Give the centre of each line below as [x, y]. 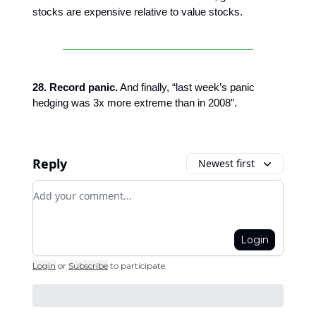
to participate [138, 266]
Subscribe [88, 266]
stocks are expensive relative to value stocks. [138, 12]
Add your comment [84, 188]
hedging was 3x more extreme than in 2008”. [135, 103]
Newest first [226, 163]
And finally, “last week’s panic [186, 87]
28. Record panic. [75, 87]
